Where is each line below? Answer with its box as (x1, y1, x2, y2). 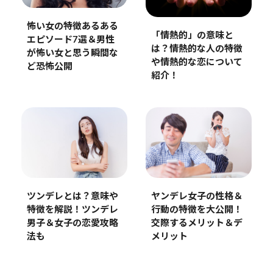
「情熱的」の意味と (151, 30, 233, 40)
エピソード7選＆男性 (26, 35, 115, 45)
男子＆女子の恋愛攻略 (26, 218, 118, 228)
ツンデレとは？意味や (26, 191, 118, 201)
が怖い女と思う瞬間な (26, 49, 118, 58)
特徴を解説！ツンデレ (26, 205, 118, 214)
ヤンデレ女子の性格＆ (151, 191, 243, 201)
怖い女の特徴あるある (26, 22, 118, 32)
